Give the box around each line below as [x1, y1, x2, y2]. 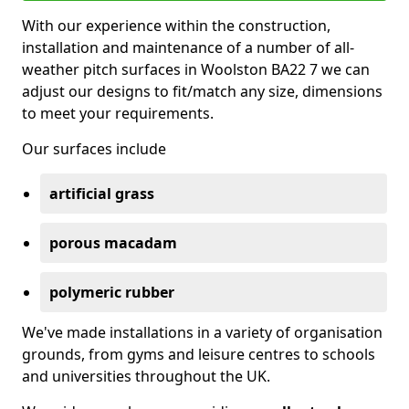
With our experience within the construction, [22, 16, 330, 36]
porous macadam [49, 233, 177, 253]
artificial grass [49, 184, 154, 204]
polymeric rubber [49, 282, 174, 302]
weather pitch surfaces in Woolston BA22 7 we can [22, 59, 370, 79]
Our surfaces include [22, 139, 166, 159]
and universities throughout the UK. [22, 366, 270, 386]
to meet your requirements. [22, 103, 214, 123]
